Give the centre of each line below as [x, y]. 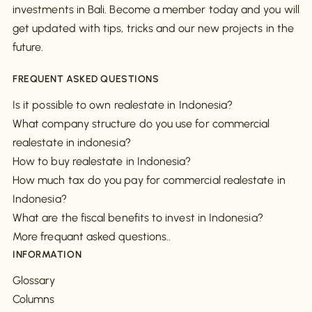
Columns [34, 299]
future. [28, 47]
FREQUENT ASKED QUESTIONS [86, 79]
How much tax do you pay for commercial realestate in [149, 180]
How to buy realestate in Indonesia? [102, 162]
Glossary [34, 281]
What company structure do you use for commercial [141, 124]
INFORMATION [47, 255]
